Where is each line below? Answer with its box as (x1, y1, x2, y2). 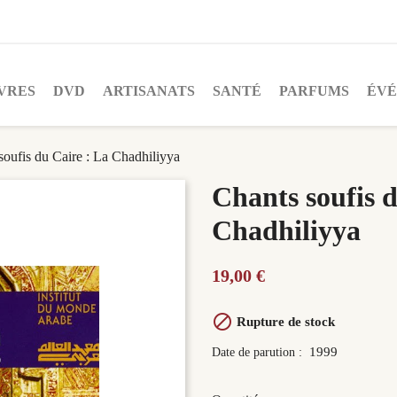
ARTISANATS (103, 82, 195, 98)
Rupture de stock (233, 315, 335, 330)
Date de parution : (212, 346, 306, 360)
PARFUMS (279, 82, 349, 98)
